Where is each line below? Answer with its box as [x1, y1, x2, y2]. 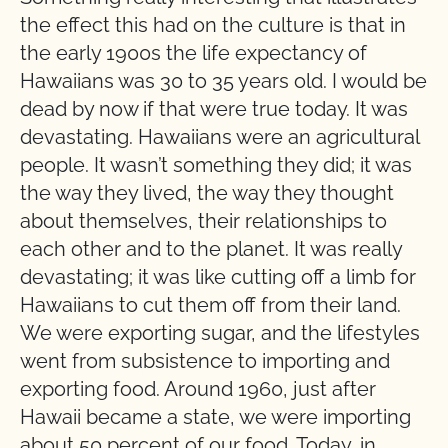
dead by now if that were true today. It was [20, 97, 408, 121]
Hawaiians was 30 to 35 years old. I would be [20, 69, 427, 93]
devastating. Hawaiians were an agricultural [20, 125, 419, 149]
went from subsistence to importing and [20, 349, 390, 373]
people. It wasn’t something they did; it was [20, 153, 412, 177]
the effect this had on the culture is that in [20, 13, 406, 37]
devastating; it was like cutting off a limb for [20, 265, 416, 289]
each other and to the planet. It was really [20, 237, 402, 261]
